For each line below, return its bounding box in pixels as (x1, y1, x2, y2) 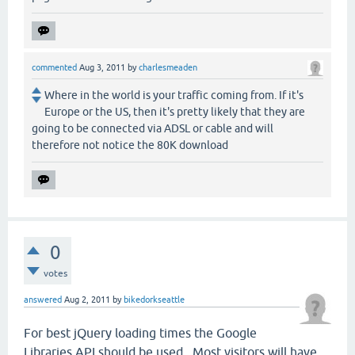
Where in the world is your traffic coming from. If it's (44, 88, 303, 101)
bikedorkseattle (124, 294, 185, 304)
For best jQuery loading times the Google (24, 325, 257, 340)
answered (24, 294, 62, 304)
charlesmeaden (139, 62, 197, 72)
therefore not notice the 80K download (32, 138, 228, 151)
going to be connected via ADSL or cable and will (32, 121, 273, 135)
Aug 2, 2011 (64, 294, 110, 304)
